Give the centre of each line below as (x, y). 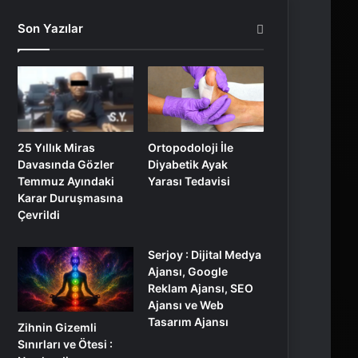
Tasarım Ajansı (189, 321)
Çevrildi (39, 214)
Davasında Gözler (66, 164)
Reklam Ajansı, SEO (201, 288)
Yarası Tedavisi (189, 181)
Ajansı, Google (188, 271)
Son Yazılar (50, 29)
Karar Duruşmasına (70, 197)
